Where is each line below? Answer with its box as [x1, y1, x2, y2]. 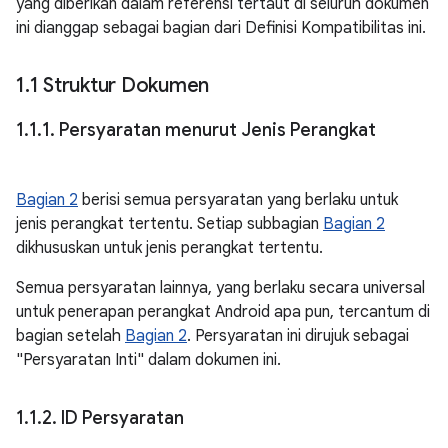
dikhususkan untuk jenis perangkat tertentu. [16, 238, 323, 258]
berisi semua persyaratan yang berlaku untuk [78, 190, 398, 210]
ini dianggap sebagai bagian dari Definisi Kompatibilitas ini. [16, 18, 426, 38]
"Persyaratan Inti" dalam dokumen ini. [16, 350, 281, 370]
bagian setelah [16, 326, 125, 346]
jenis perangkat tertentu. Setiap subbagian [16, 214, 323, 234]
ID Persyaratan [57, 407, 188, 429]
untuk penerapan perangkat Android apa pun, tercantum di [16, 302, 430, 322]
